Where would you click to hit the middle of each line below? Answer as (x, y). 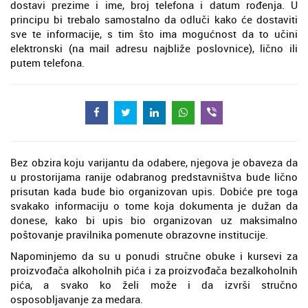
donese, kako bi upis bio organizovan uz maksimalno (154, 220)
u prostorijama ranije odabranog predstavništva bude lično (154, 177)
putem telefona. (47, 62)
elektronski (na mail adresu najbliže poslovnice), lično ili (154, 48)
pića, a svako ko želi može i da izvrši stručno (154, 285)
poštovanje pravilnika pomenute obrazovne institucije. (139, 235)
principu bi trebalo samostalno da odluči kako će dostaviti (154, 19)
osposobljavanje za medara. (77, 299)
